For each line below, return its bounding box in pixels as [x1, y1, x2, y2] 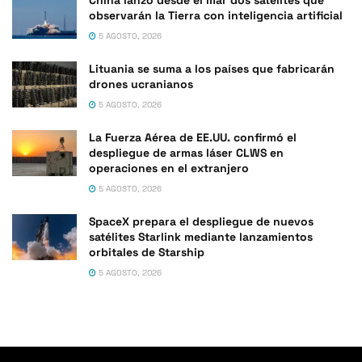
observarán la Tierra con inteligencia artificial [89, 7, 343, 23]
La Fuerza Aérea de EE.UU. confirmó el [89, 129, 297, 145]
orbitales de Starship [89, 244, 204, 259]
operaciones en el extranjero [89, 160, 249, 175]
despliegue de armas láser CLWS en [89, 145, 284, 160]
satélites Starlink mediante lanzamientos [89, 229, 313, 244]
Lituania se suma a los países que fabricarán [89, 61, 335, 76]
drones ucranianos [89, 76, 193, 91]
